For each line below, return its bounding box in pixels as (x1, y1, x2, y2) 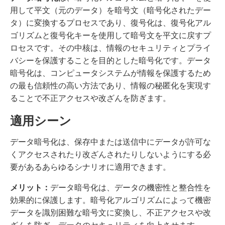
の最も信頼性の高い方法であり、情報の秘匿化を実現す (10, 81, 211, 90)
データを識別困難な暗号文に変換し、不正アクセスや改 (10, 208, 211, 217)
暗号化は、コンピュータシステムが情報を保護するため (10, 69, 211, 77)
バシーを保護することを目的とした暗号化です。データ (10, 56, 211, 65)
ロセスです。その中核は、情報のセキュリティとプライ (10, 44, 211, 52)
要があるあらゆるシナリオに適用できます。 (10, 163, 171, 171)
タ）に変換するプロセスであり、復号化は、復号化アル (10, 19, 211, 27)
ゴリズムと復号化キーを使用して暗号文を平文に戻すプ (10, 31, 211, 40)
